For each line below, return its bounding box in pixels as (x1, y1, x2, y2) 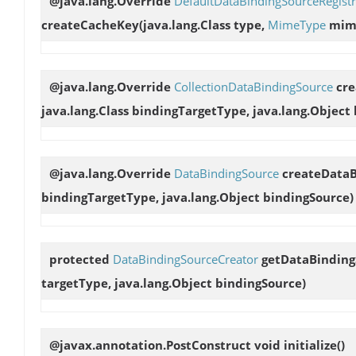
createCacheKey (41, 17, 139, 33)
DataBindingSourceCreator (113, 250, 258, 267)
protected (49, 250, 113, 267)
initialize (284, 336, 337, 353)
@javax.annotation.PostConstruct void (49, 336, 284, 353)
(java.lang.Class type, (139, 17, 268, 33)
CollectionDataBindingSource (174, 79, 333, 95)
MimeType (268, 17, 326, 33)
